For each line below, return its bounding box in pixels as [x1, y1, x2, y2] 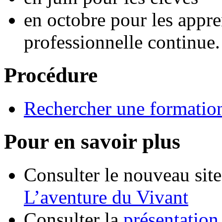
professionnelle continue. [24, 31, 220, 53]
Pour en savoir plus [4, 129, 180, 153]
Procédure [4, 63, 98, 87]
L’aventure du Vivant [24, 186, 188, 208]
